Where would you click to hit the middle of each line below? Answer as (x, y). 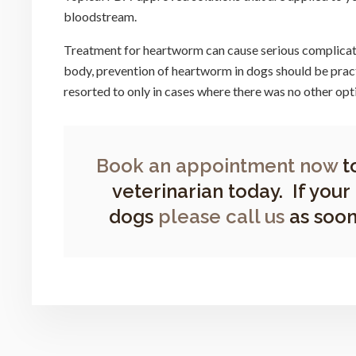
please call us (221, 216)
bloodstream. (100, 16)
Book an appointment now (217, 165)
